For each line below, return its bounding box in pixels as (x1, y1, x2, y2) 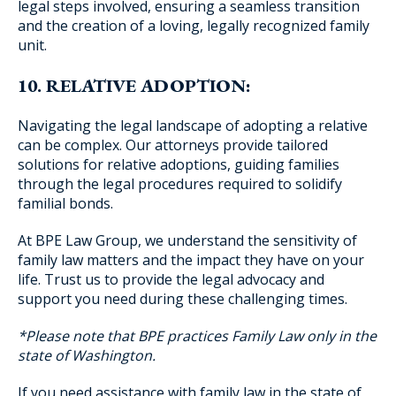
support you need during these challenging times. (18, 289, 347, 308)
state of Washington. (18, 346, 156, 365)
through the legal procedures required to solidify (18, 174, 342, 194)
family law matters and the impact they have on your (18, 250, 364, 270)
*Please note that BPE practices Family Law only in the (18, 326, 377, 346)
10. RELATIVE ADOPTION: (18, 73, 251, 97)
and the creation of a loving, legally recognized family (18, 16, 369, 35)
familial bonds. (18, 194, 113, 213)
